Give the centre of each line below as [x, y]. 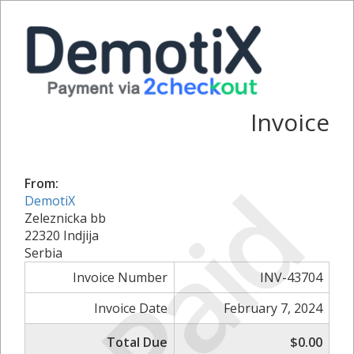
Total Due [137, 342]
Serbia [43, 252]
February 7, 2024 [273, 308]
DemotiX [50, 200]
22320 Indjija [62, 235]
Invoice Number [120, 277]
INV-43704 [291, 277]
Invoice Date [131, 308]
